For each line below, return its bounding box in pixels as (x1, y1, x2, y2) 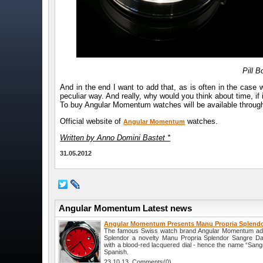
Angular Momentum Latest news (56, 203, 193, 214)
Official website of (60, 117, 124, 126)
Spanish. (104, 248, 129, 256)
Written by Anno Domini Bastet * (60, 133, 171, 143)
